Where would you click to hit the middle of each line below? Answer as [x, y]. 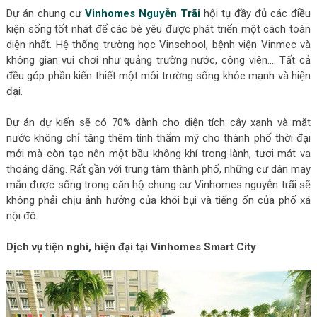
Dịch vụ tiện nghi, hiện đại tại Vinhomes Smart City [131, 247]
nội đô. [22, 215]
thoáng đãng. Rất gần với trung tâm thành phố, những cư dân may [158, 169]
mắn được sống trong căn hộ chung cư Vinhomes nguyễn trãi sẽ [158, 184]
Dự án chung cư [45, 13]
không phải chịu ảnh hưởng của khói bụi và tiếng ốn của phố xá [158, 200]
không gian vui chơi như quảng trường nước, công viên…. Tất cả [158, 60]
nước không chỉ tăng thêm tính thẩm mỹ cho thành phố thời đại [158, 138]
